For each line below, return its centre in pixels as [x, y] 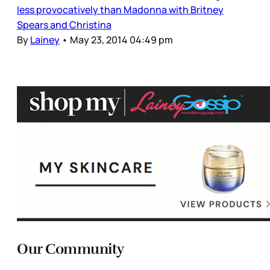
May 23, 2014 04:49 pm [121, 39]
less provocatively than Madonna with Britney [120, 9]
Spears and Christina [64, 24]
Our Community [71, 249]
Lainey [45, 39]
